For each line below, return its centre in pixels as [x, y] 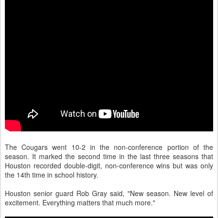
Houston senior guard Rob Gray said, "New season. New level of [109, 193]
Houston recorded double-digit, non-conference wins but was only [109, 165]
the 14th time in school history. [52, 175]
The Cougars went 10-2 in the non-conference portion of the [109, 147]
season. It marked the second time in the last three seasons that [109, 156]
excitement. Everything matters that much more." [80, 202]
